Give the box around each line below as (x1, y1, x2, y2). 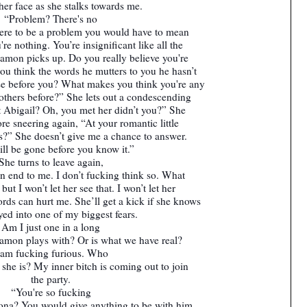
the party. (31, 271, 71, 286)
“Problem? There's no (4, 11, 97, 25)
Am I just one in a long (1, 219, 100, 234)
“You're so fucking (10, 284, 91, 299)
